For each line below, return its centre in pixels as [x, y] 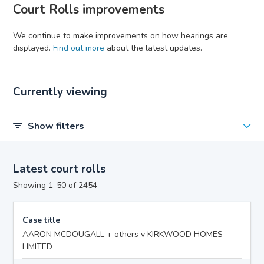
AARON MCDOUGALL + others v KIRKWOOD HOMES [123, 234]
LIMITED [38, 246]
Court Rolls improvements [89, 10]
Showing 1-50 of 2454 [55, 185]
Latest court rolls [60, 169]
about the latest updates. [154, 48]
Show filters [56, 126]
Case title [42, 220]
